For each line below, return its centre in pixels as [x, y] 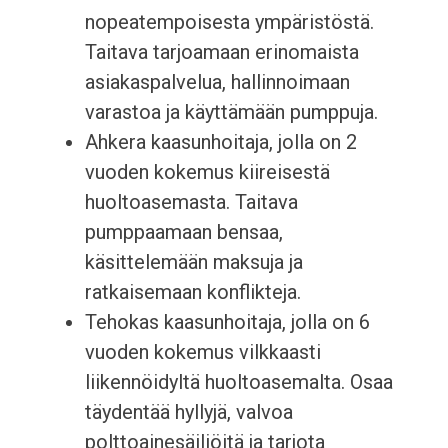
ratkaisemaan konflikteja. [192, 292]
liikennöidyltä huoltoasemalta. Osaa [238, 382]
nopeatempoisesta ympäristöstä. [229, 22]
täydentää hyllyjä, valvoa [188, 412]
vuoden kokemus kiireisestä [207, 172]
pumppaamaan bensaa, [183, 232]
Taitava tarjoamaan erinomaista [221, 52]
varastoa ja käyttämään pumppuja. [231, 112]
